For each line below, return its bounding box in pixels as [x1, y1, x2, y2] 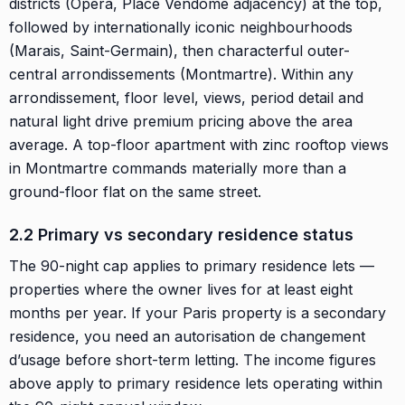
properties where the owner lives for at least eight [9, 279, 353, 298]
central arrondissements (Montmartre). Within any [9, 64, 353, 83]
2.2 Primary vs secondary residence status [9, 224, 353, 244]
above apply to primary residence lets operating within [9, 373, 382, 392]
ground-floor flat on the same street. [9, 182, 261, 201]
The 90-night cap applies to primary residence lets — [9, 256, 374, 275]
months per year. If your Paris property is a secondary [9, 303, 386, 322]
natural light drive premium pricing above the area [9, 111, 353, 130]
